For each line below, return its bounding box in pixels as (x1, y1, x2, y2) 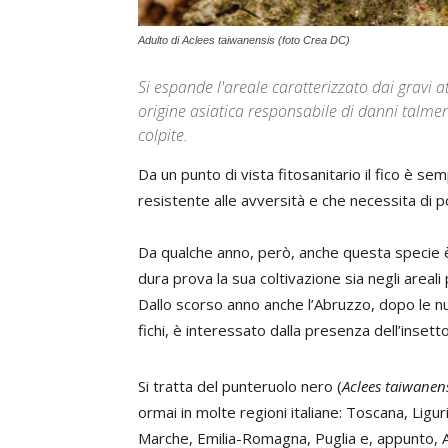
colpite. (138, 124, 188, 146)
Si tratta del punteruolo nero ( (138, 376, 342, 396)
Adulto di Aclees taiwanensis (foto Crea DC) (138, 34, 350, 46)
